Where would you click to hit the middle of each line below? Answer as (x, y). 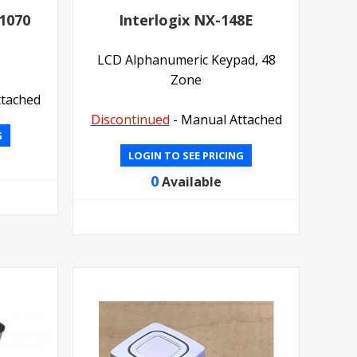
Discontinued (130, 120)
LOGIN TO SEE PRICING (186, 156)
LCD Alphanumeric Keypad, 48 (186, 60)
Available (192, 182)
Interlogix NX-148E (186, 20)
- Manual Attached (226, 120)
